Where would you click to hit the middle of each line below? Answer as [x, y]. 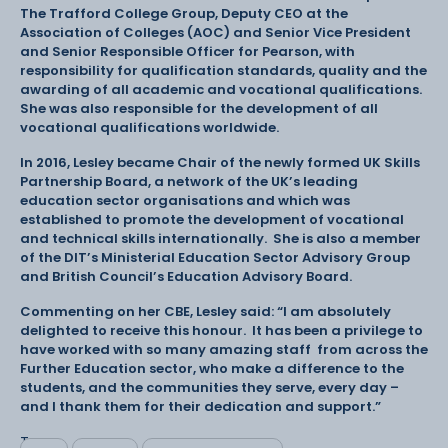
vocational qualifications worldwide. [152, 127]
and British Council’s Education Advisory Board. [189, 276]
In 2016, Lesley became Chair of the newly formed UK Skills [220, 162]
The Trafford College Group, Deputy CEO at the [184, 13]
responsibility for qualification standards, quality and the [223, 70]
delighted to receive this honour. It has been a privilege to [221, 330]
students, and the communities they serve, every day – [209, 387]
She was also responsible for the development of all [199, 108]
